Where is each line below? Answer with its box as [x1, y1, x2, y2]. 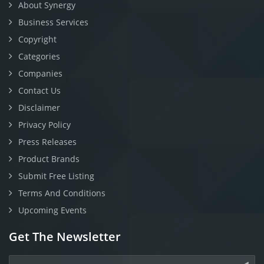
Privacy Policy [18, 119, 71, 130]
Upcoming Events [18, 204, 87, 216]
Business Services [18, 16, 88, 28]
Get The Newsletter [9, 229, 121, 245]
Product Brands [18, 153, 80, 164]
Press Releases [18, 136, 77, 147]
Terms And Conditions [18, 187, 105, 199]
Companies [18, 68, 62, 79]
